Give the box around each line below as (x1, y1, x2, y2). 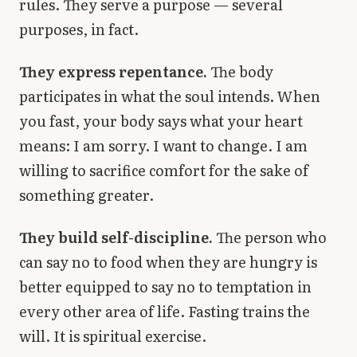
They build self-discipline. (19, 226, 213, 249)
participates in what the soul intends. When (19, 84, 320, 107)
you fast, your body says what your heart (19, 109, 303, 131)
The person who (213, 226, 327, 249)
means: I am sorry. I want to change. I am (19, 134, 308, 156)
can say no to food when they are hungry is (19, 251, 317, 273)
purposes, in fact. (19, 18, 139, 40)
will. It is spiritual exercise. (19, 325, 206, 347)
